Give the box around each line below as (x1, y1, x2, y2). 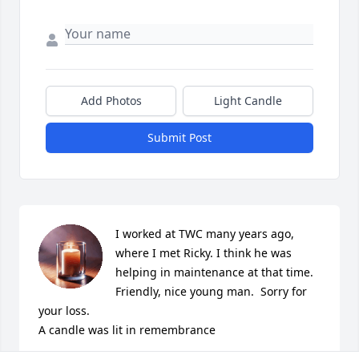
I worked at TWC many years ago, (115, 226, 294, 242)
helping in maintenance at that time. (115, 264, 313, 280)
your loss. (38, 303, 90, 319)
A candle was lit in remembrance (38, 322, 216, 338)
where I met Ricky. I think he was (115, 245, 292, 261)
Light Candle (214, 93, 282, 109)
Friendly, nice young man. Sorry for (115, 284, 307, 300)
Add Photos (80, 93, 142, 109)
